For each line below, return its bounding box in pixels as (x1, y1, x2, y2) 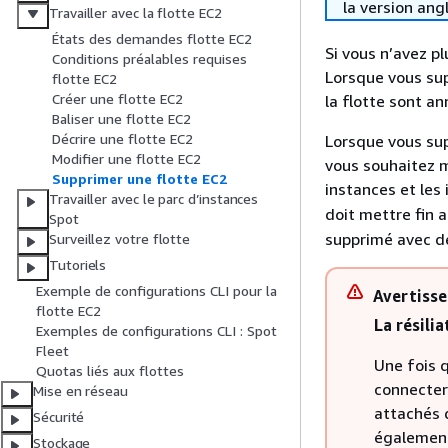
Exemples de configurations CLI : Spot (36, 322, 277, 340)
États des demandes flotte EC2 (52, 30, 252, 48)
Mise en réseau (33, 382, 128, 400)
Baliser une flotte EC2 (52, 110, 191, 128)
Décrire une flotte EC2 (52, 130, 193, 148)
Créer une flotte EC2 (52, 90, 183, 108)
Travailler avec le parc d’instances (49, 190, 259, 208)
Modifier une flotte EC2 (52, 150, 201, 168)
